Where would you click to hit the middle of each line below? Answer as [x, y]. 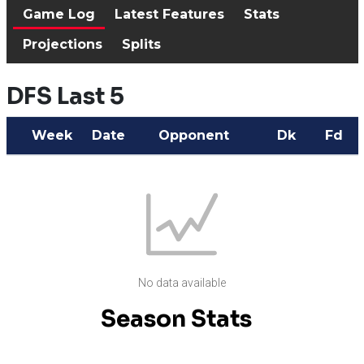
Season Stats [176, 319]
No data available [182, 283]
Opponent [193, 135]
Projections [62, 44]
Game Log [58, 14]
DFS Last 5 [65, 96]
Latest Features [169, 14]
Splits [141, 44]
